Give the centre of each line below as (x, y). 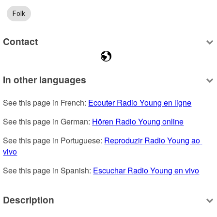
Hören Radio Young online (138, 122)
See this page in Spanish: (48, 170)
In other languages (45, 80)
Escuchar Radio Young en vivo (146, 170)
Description (29, 199)
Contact (21, 41)
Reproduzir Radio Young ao (152, 140)
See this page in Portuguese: (54, 140)
